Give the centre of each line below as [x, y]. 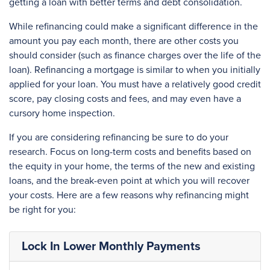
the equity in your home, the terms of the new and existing [132, 166]
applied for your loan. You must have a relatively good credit [135, 84]
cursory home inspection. [62, 113]
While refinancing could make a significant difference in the [133, 27]
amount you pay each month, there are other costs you [124, 41]
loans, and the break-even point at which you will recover [129, 181]
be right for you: [42, 210]
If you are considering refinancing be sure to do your [119, 137]
